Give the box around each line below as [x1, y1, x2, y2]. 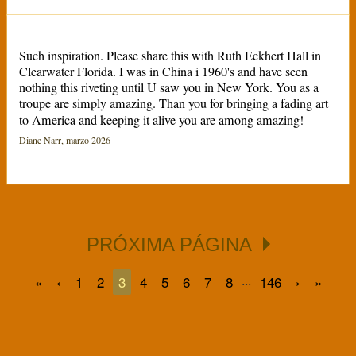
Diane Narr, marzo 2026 [18, 133, 110, 147]
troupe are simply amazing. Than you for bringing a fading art [18, 95, 328, 113]
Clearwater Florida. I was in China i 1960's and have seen [18, 63, 308, 81]
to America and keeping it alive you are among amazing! [18, 111, 304, 130]
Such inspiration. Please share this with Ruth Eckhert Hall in [18, 47, 321, 65]
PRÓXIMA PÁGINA [86, 234, 257, 256]
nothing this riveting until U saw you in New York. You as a [18, 79, 319, 97]
